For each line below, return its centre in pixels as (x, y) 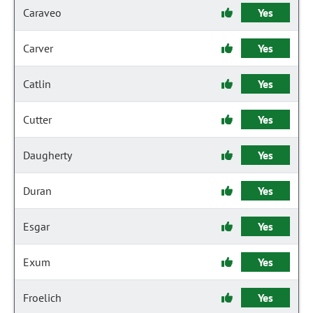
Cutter (37, 119)
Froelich (42, 298)
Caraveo (42, 13)
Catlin (37, 84)
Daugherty (48, 155)
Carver (38, 48)
